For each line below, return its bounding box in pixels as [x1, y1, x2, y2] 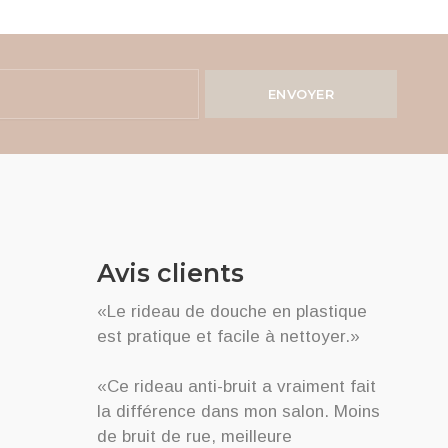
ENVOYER [267, 85, 335, 102]
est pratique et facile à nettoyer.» [97, 326, 360, 346]
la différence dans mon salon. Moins [97, 401, 380, 421]
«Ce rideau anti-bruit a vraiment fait [97, 376, 376, 396]
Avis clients [97, 257, 244, 288]
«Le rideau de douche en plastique [97, 301, 367, 321]
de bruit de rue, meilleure [97, 426, 292, 446]
